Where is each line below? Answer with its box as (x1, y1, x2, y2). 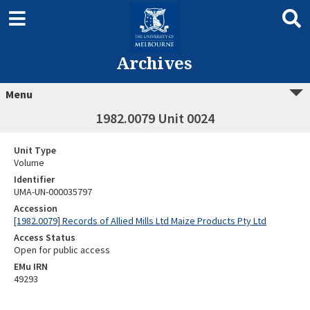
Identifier (14, 173, 55, 185)
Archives (116, 51, 192, 74)
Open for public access (14, 244, 110, 256)
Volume (14, 156, 44, 169)
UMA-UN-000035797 (14, 185, 92, 198)
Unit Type (14, 144, 56, 156)
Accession (14, 202, 57, 215)
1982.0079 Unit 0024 (95, 109, 215, 127)
